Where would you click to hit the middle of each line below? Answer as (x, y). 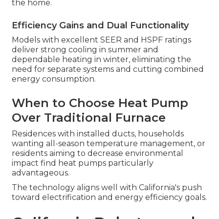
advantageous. (41, 173)
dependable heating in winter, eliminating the (101, 60)
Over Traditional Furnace (89, 118)
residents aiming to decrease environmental (98, 153)
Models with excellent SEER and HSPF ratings (101, 40)
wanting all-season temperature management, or (109, 144)
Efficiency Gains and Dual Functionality (100, 26)
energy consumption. (54, 79)
